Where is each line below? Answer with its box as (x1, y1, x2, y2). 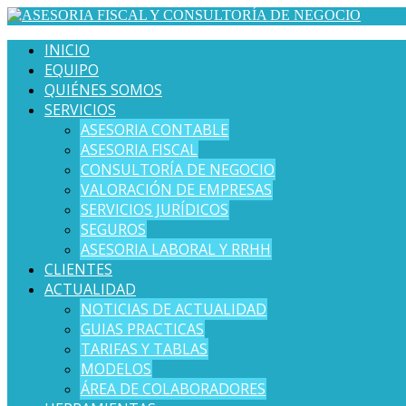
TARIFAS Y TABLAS (81, 339, 208, 359)
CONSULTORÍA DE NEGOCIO (81, 159, 275, 179)
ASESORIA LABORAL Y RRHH (81, 239, 271, 259)
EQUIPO (44, 60, 99, 80)
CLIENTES (44, 259, 112, 279)
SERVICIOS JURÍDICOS (81, 199, 228, 219)
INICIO (44, 40, 90, 60)
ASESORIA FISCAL (81, 140, 198, 159)
